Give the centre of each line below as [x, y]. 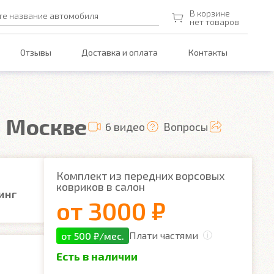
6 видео [125, 127]
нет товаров [214, 22]
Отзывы [35, 53]
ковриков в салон [101, 187]
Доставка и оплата [120, 53]
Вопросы [186, 127]
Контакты [208, 53]
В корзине [210, 13]
